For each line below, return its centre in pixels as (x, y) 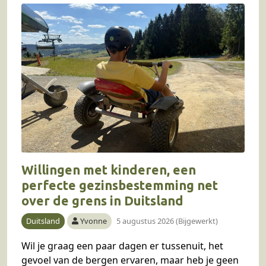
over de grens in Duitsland (102, 200)
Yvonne (94, 221)
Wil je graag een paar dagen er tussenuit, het (122, 246)
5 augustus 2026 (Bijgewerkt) (167, 221)
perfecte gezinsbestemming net (120, 185)
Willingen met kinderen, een (109, 170)
